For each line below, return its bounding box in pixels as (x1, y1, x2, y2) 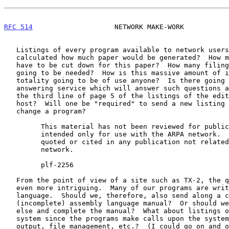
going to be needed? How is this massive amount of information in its (4, 68, 16, 77)
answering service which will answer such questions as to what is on (4, 84, 16, 92)
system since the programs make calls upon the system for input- (4, 214, 16, 222)
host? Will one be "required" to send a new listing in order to (4, 99, 16, 107)
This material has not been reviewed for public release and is (4, 122, 41, 130)
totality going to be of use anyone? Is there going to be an (4, 76, 16, 84)
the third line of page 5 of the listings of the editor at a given (4, 91, 16, 100)
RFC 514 (4, 22, 33, 31)
